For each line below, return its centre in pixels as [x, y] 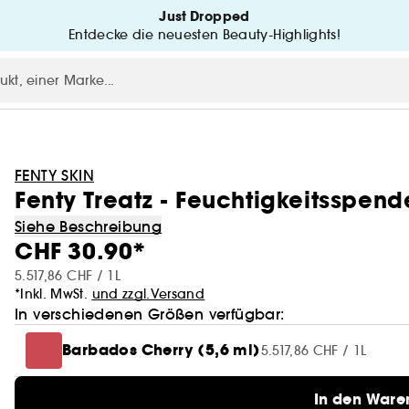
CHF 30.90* [80, 252]
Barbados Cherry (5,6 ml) [162, 350]
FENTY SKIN [54, 175]
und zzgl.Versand [148, 294]
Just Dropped [204, 16]
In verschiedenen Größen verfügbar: [150, 314]
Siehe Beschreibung [89, 226]
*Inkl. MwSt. [53, 294]
